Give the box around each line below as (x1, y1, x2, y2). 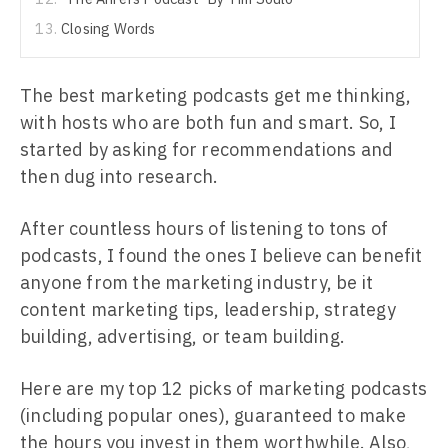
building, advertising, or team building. (20, 325, 346, 348)
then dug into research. (20, 165, 219, 188)
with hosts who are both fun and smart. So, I (20, 111, 396, 134)
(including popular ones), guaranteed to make (20, 404, 406, 427)
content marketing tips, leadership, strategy (20, 298, 396, 321)
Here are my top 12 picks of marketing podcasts (20, 377, 428, 400)
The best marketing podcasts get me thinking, (20, 84, 411, 107)
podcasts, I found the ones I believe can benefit (20, 244, 423, 267)
